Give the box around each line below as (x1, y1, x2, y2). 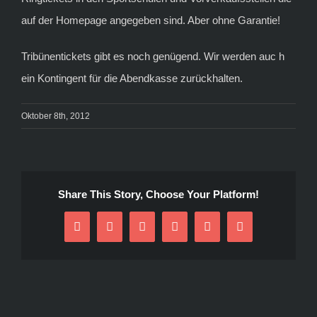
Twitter (108, 225, 144, 239)
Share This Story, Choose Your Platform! (58, 188, 259, 200)
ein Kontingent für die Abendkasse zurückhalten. (21, 71, 243, 84)
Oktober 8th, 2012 (21, 110, 90, 121)
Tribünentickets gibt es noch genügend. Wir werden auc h (21, 50, 284, 62)
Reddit (141, 225, 175, 239)
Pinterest (206, 225, 250, 239)
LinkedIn (173, 225, 220, 239)
